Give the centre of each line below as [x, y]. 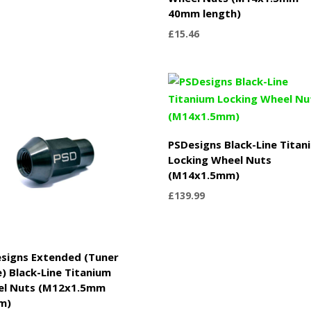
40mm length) [205, 13]
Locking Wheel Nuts [220, 159]
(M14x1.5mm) [204, 175]
